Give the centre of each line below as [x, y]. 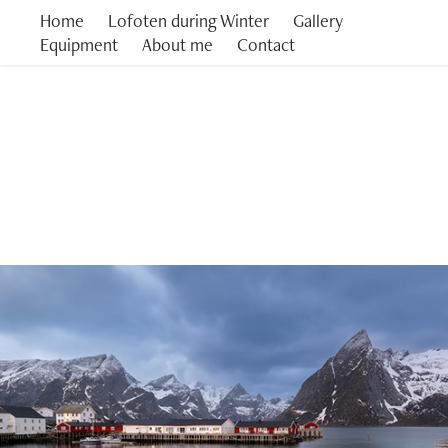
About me [178, 44]
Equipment [79, 44]
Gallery [318, 20]
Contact [266, 44]
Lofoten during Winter [189, 20]
